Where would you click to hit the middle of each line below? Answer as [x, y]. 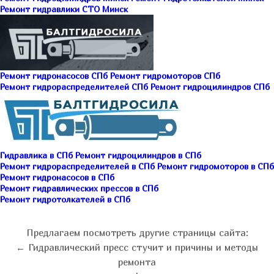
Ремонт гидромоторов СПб [165, 76]
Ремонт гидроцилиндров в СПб [138, 155]
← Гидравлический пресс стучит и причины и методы [137, 247]
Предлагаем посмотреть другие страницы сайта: [137, 233]
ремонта [137, 262]
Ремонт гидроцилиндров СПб [210, 87]
